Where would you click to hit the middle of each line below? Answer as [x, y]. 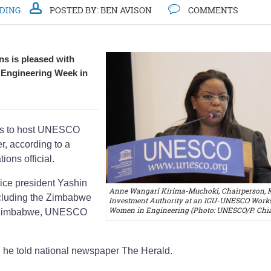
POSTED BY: [74, 10]
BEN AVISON [126, 10]
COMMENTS [212, 10]
